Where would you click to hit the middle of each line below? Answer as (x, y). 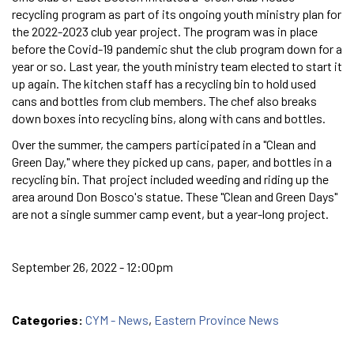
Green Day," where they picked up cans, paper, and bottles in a (172, 161)
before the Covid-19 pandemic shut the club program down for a (177, 48)
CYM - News (117, 319)
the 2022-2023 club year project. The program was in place (165, 31)
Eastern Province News (217, 319)
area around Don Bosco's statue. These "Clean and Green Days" (175, 196)
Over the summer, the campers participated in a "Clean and (164, 144)
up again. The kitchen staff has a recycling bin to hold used (164, 83)
